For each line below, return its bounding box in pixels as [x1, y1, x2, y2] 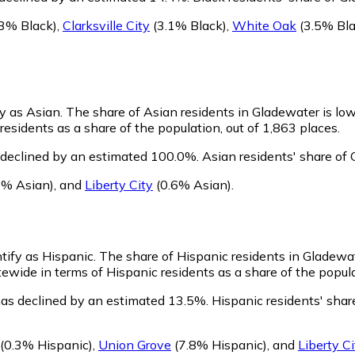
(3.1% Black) [150, 17, 227, 33]
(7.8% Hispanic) [171, 337, 267, 353]
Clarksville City [63, 17, 150, 33]
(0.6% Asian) [153, 177, 231, 193]
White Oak [232, 17, 296, 33]
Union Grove [98, 337, 171, 353]
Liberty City [85, 177, 153, 193]
